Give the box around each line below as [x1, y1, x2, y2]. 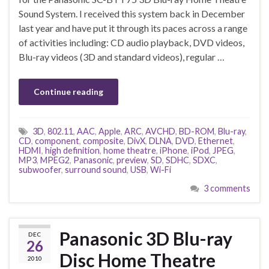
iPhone [160, 145, 187, 156]
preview [116, 154, 147, 165]
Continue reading [34, 86, 103, 97]
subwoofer [19, 164, 61, 175]
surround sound [65, 164, 127, 175]
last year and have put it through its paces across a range [19, 22, 247, 34]
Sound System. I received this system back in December [19, 7, 245, 19]
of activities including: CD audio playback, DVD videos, [19, 36, 244, 48]
